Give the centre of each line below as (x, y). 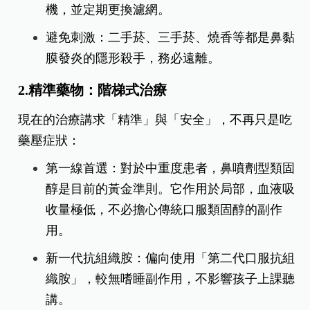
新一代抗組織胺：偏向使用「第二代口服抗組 (171, 258)
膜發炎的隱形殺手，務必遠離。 (133, 58)
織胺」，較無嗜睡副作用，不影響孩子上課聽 (171, 279)
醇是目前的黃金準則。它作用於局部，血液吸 (171, 189)
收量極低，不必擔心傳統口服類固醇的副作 (164, 209)
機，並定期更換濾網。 (108, 9)
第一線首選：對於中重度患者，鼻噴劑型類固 (171, 168)
